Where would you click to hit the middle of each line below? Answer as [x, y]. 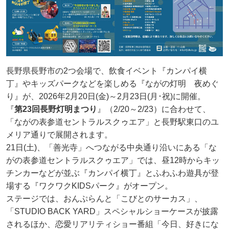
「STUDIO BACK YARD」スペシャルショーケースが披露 [112, 211]
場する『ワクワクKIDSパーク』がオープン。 [89, 186]
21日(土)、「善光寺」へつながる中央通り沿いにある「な [111, 147]
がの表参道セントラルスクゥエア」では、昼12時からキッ [113, 160]
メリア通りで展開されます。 [59, 134]
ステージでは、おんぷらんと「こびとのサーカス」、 [104, 198]
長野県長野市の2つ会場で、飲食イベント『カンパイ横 [107, 71]
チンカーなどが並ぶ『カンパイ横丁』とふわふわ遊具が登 [112, 173]
